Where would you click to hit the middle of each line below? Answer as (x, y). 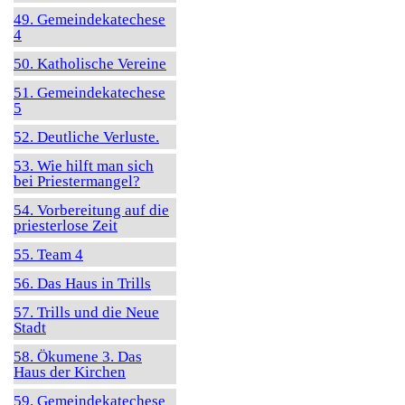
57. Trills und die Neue (86, 312)
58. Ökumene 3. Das (78, 357)
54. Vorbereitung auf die (91, 210)
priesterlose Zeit (66, 226)
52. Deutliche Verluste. (86, 137)
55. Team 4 (48, 254)
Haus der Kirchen (70, 372)
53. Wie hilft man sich (84, 166)
